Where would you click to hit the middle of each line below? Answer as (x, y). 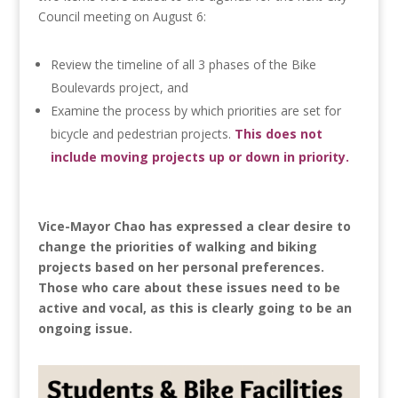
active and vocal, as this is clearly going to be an (195, 308)
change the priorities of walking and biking (177, 247)
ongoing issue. (85, 329)
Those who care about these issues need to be (189, 288)
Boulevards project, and (119, 88)
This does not (278, 134)
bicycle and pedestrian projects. (142, 134)
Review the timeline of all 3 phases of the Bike (183, 65)
